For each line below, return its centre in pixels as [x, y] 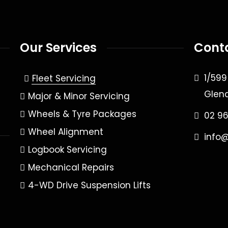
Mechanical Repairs [71, 167]
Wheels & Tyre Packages [82, 114]
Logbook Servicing [67, 150]
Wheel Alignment [65, 132]
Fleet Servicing [64, 78]
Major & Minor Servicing [79, 96]
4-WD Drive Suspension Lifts [89, 185]
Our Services [58, 48]
